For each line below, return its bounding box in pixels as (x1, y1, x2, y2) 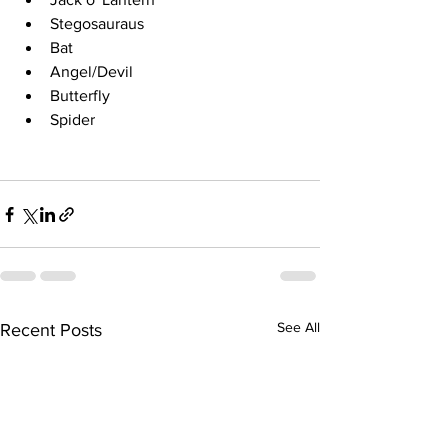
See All (277, 319, 320, 336)
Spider (50, 111, 95, 129)
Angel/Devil (50, 63, 133, 81)
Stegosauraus (50, 15, 144, 33)
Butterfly (50, 87, 110, 105)
